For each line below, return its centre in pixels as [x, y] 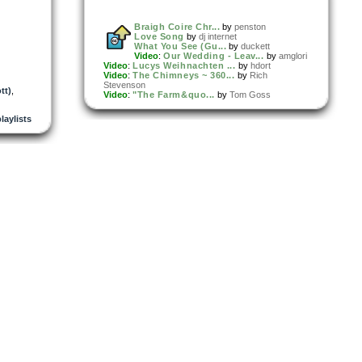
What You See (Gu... [181, 46]
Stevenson [124, 84]
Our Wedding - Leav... [214, 55]
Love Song [159, 36]
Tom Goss [250, 94]
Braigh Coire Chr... [177, 26]
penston [250, 26]
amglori [293, 55]
